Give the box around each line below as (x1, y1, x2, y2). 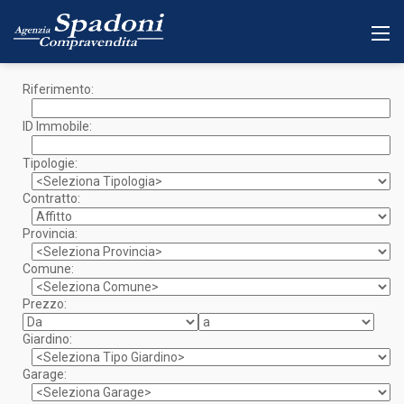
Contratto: (23, 191, 80, 206)
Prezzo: (23, 297, 67, 311)
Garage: (23, 367, 67, 381)
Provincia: (23, 226, 78, 241)
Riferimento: (23, 82, 94, 96)
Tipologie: (23, 156, 78, 170)
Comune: (23, 262, 74, 276)
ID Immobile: (23, 119, 92, 133)
